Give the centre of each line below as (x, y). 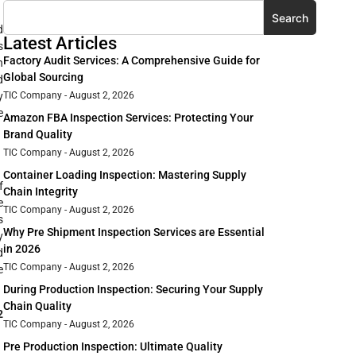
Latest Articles (60, 44)
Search (290, 17)
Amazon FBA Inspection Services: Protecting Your (128, 118)
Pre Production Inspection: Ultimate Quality (113, 347)
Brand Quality (38, 135)
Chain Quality (37, 306)
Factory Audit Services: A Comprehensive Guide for (132, 61)
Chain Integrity (41, 192)
